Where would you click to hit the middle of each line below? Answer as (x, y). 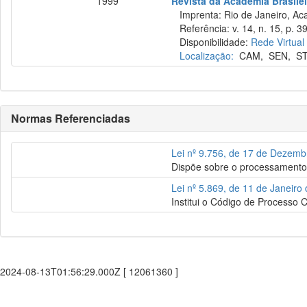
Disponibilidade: (211, 42)
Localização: (207, 56)
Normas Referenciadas (71, 118)
